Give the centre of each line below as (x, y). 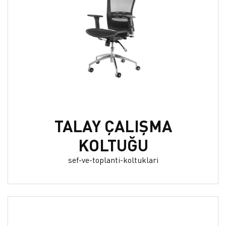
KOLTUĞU (113, 145)
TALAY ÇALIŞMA (113, 126)
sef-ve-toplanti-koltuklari (113, 159)
